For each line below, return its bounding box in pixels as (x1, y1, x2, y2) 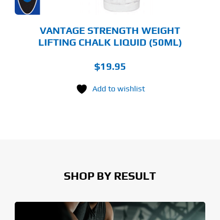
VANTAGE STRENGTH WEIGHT (40, 25, 180, 36)
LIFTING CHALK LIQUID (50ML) (38, 36, 182, 48)
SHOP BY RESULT (64, 169, 156, 182)
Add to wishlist (92, 84, 145, 93)
